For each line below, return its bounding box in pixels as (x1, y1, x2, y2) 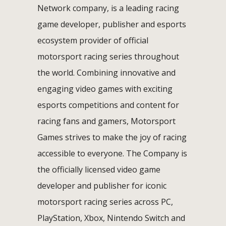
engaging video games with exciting (37, 83, 173, 94)
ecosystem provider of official (37, 34, 148, 46)
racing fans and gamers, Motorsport (37, 115, 176, 127)
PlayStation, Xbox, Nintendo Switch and (37, 212, 185, 223)
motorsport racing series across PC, (37, 196, 173, 207)
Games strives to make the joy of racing (37, 131, 187, 143)
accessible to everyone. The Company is (37, 147, 187, 159)
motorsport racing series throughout (37, 50, 179, 62)
